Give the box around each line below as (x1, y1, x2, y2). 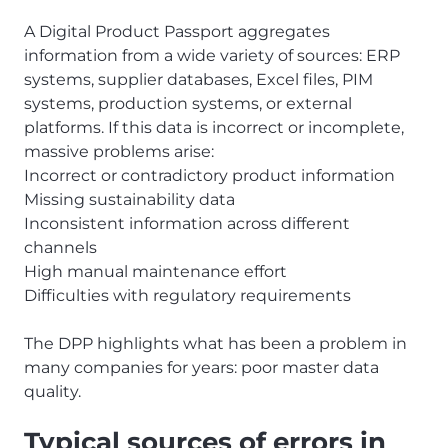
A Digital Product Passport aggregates (24, 22, 330, 42)
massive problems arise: (24, 142, 214, 162)
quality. (24, 382, 81, 402)
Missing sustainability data (24, 190, 235, 210)
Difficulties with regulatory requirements (24, 286, 351, 306)
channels (24, 238, 97, 258)
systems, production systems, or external (24, 94, 352, 114)
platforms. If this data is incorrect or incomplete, (24, 118, 404, 138)
